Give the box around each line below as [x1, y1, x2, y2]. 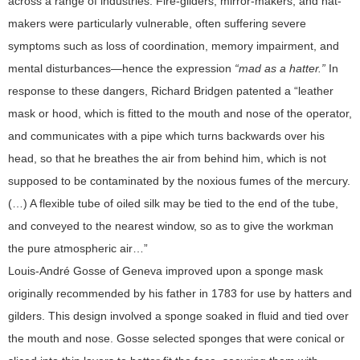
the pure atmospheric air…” [8, 241, 148, 255]
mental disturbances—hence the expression [8, 61, 235, 75]
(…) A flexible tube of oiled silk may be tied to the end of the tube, [8, 196, 338, 210]
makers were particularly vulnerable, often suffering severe [8, 16, 306, 30]
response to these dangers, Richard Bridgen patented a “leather [8, 84, 333, 97]
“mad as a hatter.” [235, 61, 325, 75]
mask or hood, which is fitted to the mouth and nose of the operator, [8, 106, 352, 120]
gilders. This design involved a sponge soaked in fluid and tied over [8, 309, 349, 322]
